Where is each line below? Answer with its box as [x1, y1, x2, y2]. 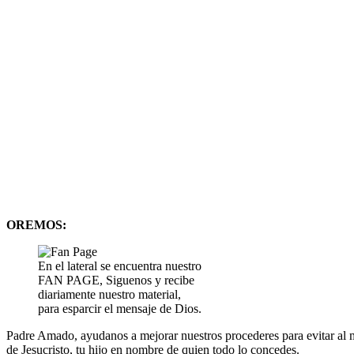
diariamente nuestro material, [38, 288, 181, 302]
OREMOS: [6, 218, 66, 232]
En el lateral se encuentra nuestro [38, 259, 201, 273]
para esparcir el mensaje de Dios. [38, 302, 201, 316]
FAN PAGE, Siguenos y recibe [38, 273, 194, 288]
